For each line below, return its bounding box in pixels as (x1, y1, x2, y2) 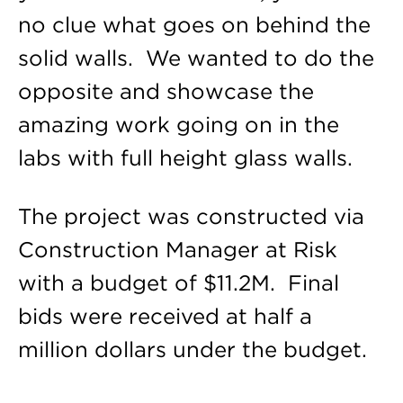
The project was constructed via (17, 202, 364, 229)
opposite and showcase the (17, 77, 314, 104)
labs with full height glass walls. (17, 144, 359, 171)
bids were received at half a (17, 302, 312, 329)
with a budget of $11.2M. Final (17, 269, 339, 296)
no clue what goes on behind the (17, 11, 371, 38)
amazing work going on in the (17, 111, 339, 138)
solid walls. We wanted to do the (17, 44, 374, 71)
